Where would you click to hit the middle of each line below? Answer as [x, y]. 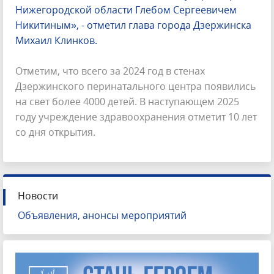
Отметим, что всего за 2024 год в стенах [110, 71]
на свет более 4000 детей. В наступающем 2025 [127, 101]
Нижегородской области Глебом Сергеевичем [126, 9]
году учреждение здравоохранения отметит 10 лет [136, 117]
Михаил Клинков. [57, 40]
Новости [38, 195]
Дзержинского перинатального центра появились [135, 86]
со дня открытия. [55, 132]
